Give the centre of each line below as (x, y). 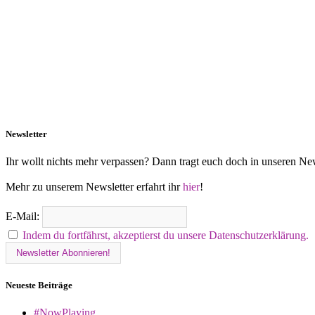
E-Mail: (24, 217)
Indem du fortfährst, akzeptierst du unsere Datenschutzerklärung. (166, 236)
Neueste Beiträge (39, 285)
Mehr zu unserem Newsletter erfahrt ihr (94, 187)
